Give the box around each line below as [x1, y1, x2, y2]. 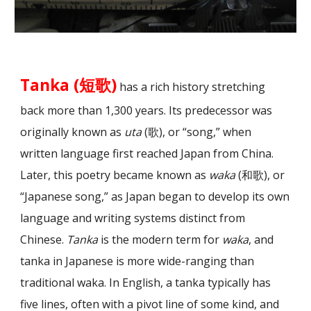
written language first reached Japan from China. [20, 146, 274, 161]
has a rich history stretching [117, 79, 266, 94]
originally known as [20, 124, 125, 140]
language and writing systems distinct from [20, 210, 246, 226]
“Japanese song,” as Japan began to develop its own [20, 189, 290, 204]
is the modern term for [98, 232, 223, 247]
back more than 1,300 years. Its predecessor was [20, 103, 273, 118]
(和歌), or [235, 167, 285, 183]
